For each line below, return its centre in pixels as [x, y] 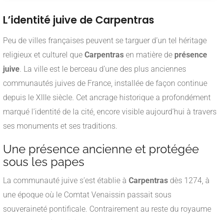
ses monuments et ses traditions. [60, 126]
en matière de [149, 55]
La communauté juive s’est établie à [66, 181]
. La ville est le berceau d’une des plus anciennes [103, 69]
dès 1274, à [189, 181]
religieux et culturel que [44, 55]
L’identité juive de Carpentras [79, 20]
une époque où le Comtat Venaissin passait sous [87, 195]
